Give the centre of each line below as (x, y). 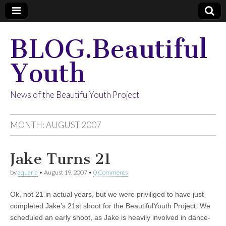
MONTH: (28, 125)
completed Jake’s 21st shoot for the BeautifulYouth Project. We (110, 206)
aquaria (28, 172)
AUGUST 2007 (74, 125)
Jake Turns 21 (61, 159)
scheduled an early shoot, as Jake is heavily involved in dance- (110, 217)
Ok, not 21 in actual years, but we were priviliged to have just (107, 194)
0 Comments (110, 172)
